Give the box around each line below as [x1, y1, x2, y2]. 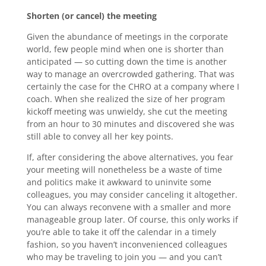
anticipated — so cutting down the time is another [26, 56, 227, 67]
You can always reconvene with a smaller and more [26, 201, 231, 213]
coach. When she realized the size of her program [26, 93, 225, 104]
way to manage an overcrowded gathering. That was [26, 68, 235, 80]
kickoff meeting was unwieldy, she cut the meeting [26, 106, 227, 117]
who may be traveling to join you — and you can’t [26, 251, 222, 262]
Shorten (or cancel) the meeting [26, 10, 157, 21]
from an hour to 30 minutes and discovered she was [26, 118, 235, 129]
